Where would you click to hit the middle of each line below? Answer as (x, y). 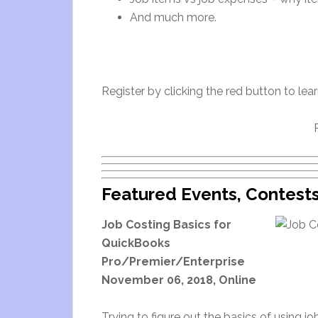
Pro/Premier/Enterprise (173, 262)
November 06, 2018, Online (179, 280)
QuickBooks (136, 243)
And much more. (173, 17)
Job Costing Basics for (166, 225)
